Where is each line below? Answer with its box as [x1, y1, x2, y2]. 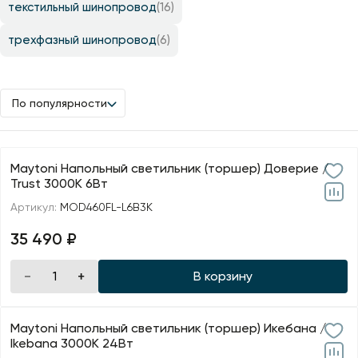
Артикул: [10, 201, 60, 214]
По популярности [12, 96, 107, 109]
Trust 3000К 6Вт [10, 176, 108, 192]
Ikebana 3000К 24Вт [10, 336, 133, 352]
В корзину [193, 268, 253, 284]
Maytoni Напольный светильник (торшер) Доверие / [10, 161, 328, 177]
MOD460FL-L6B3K [60, 201, 153, 214]
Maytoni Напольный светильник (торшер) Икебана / [10, 320, 326, 336]
